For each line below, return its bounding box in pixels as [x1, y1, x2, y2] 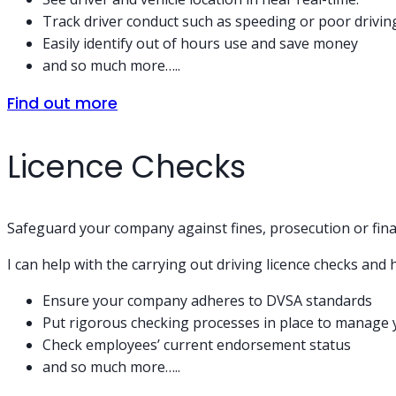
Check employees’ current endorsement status [42, 334, 351, 354]
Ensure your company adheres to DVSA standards [42, 290, 372, 310]
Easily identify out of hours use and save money [42, 33, 358, 53]
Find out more [7, 91, 118, 114]
